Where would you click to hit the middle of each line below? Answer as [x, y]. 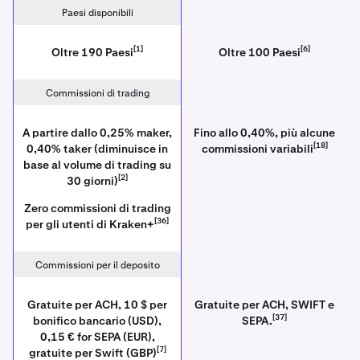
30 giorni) [92, 181]
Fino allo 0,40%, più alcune [264, 133]
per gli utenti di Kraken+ [90, 224]
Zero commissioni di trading [97, 208]
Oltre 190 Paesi [92, 52]
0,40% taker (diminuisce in [97, 149]
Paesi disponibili [97, 13]
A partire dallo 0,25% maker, [97, 133]
